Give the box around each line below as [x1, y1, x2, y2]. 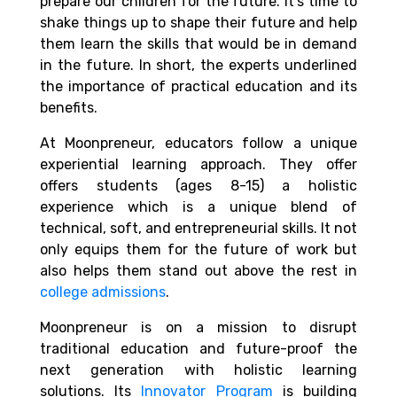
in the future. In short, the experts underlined [40, 57, 357, 74]
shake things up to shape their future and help [40, 14, 357, 32]
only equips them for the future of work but [40, 241, 357, 259]
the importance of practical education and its [40, 78, 357, 96]
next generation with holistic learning [40, 362, 357, 379]
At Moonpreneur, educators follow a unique [40, 135, 357, 152]
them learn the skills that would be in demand [40, 35, 357, 53]
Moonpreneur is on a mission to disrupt [40, 319, 357, 337]
